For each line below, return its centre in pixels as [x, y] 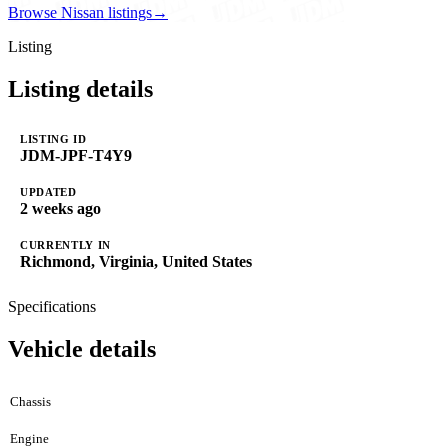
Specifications [52, 306]
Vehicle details [82, 348]
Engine [29, 438]
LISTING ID [53, 138]
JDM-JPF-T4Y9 [76, 155]
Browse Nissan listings [80, 12]
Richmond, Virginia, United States [136, 261]
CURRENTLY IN [65, 244]
